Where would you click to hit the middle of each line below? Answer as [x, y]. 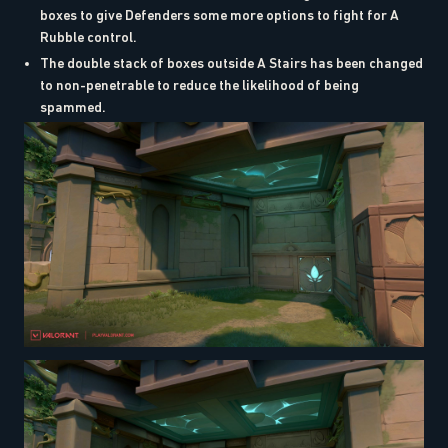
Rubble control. [88, 36]
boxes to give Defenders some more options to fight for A [219, 14]
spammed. [73, 106]
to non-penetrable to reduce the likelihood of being [199, 84]
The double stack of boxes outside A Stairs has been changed [231, 62]
